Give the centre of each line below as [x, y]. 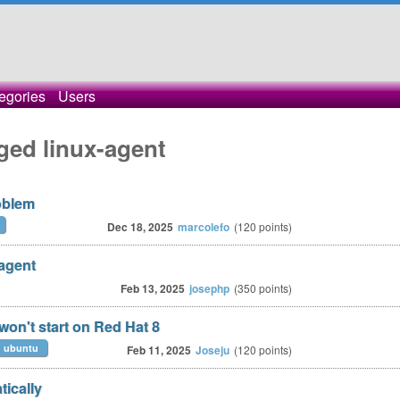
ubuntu [21, 348]
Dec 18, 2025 [140, 227]
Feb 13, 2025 [153, 288]
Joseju [212, 350]
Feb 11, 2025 [159, 350]
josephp [209, 288]
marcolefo [204, 227]
